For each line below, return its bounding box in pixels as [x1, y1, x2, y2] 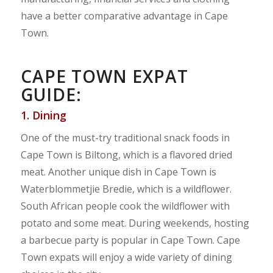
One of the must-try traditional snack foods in [20, 131, 230, 145]
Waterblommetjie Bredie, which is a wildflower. [20, 182, 232, 196]
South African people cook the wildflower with [20, 199, 230, 213]
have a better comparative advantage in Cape [20, 9, 228, 23]
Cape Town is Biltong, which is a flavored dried [20, 148, 232, 162]
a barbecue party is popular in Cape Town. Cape [20, 233, 240, 247]
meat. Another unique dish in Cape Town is [20, 165, 216, 179]
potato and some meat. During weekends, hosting [20, 216, 249, 230]
